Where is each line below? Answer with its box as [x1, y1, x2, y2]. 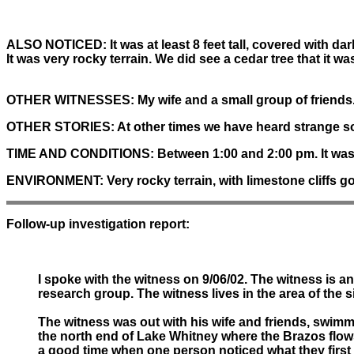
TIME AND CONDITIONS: [6, 146, 154, 160]
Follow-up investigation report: [6, 217, 190, 231]
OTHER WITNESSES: [6, 92, 134, 107]
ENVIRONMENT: [6, 173, 104, 187]
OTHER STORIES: [6, 119, 115, 134]
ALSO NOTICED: [6, 37, 107, 51]
